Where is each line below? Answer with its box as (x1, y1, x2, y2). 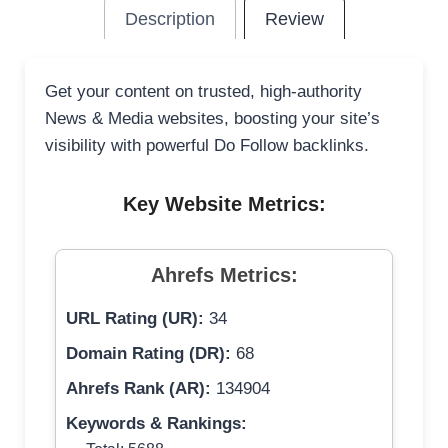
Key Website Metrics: (122, 193, 326, 216)
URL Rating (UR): (66, 309, 204, 329)
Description (124, 9, 215, 30)
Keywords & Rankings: (66, 414, 247, 434)
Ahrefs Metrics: (150, 264, 298, 287)
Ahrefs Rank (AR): (66, 379, 211, 399)
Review (264, 9, 324, 30)
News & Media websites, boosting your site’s (45, 109, 380, 129)
